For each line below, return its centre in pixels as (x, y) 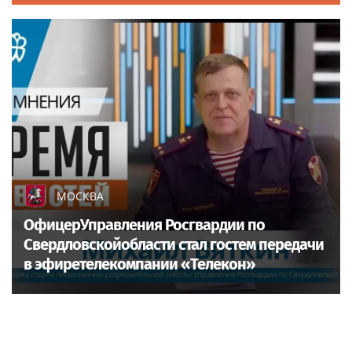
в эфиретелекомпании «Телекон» (139, 264)
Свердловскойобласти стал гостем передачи (174, 244)
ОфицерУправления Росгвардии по (144, 224)
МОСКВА (80, 196)
